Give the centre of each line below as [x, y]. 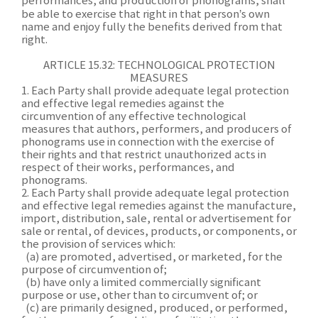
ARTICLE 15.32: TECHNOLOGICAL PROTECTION [159, 66]
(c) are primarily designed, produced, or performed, [154, 308]
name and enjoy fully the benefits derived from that [152, 27]
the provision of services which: [98, 245]
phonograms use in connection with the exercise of [148, 142]
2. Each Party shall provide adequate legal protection [155, 193]
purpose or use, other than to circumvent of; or [139, 296]
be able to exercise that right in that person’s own [146, 15]
